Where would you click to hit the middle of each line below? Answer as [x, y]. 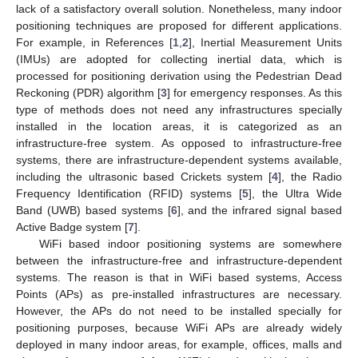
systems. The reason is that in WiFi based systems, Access [179, 277]
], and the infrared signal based [260, 210]
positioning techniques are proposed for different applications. [179, 25]
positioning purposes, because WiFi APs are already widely [179, 327]
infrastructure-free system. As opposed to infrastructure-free [179, 143]
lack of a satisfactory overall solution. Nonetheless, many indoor [179, 8]
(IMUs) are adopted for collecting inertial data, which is [179, 59]
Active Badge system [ [72, 227]
